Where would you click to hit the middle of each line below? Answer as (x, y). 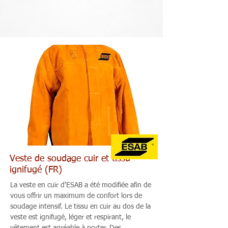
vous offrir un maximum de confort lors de (76, 196)
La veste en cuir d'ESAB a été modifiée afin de (81, 185)
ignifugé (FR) (36, 170)
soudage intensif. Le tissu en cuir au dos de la (80, 207)
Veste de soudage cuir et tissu (70, 159)
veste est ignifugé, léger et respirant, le (70, 217)
